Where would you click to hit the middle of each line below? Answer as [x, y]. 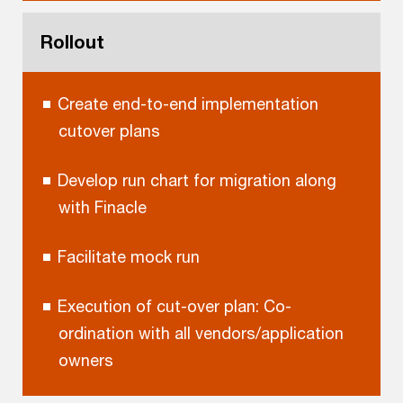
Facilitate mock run [128, 257]
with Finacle [102, 207]
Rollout [72, 42]
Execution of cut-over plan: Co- [174, 306]
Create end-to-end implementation [188, 104]
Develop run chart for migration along [197, 180]
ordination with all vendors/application [201, 333]
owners [85, 360]
